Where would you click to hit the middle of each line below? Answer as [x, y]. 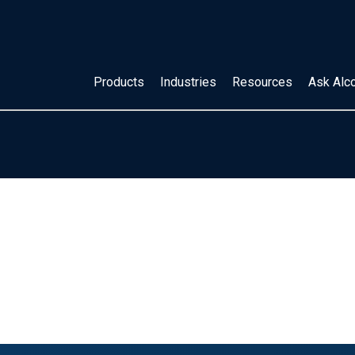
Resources [262, 82]
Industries [188, 82]
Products [119, 82]
